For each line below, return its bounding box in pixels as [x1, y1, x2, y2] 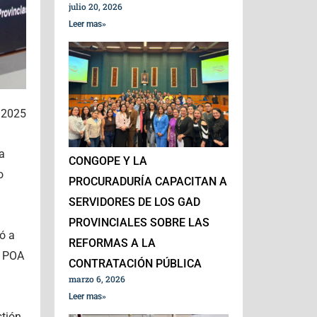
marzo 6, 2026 [69, 273, 126, 285]
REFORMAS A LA [69, 236, 156, 250]
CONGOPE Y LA [69, 154, 148, 168]
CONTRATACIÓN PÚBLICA [69, 257, 202, 271]
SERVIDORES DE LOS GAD [69, 195, 201, 209]
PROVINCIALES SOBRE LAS [69, 216, 210, 230]
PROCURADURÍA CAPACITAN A [69, 175, 228, 189]
